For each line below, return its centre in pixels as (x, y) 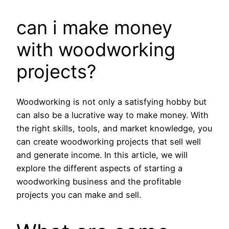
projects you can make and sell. (79, 195)
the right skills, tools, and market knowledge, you (114, 129)
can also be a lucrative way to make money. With (112, 115)
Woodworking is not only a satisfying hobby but (111, 102)
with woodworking (96, 50)
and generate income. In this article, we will (102, 155)
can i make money (94, 28)
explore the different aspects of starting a (99, 168)
